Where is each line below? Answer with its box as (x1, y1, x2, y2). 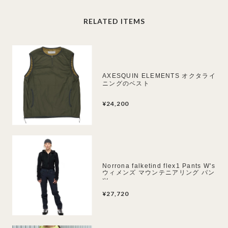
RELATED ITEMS (83, 16, 145, 25)
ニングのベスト (102, 79, 150, 87)
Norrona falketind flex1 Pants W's (102, 162, 215, 169)
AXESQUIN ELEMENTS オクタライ (102, 72, 216, 79)
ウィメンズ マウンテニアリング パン (102, 168, 215, 176)
